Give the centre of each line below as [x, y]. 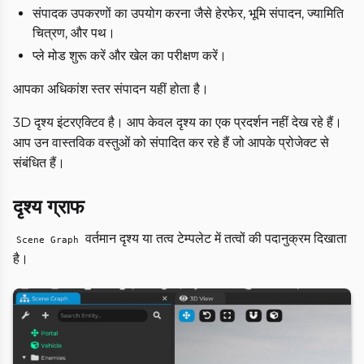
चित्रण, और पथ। [74, 32]
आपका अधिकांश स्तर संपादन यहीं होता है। [111, 89]
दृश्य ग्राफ [49, 206]
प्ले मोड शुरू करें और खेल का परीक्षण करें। [130, 55]
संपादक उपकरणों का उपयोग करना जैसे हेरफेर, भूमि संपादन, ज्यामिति [188, 13]
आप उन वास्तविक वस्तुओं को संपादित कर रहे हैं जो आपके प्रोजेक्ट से [171, 142]
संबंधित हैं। [39, 162]
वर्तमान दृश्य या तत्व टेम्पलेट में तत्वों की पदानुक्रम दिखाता [214, 238]
